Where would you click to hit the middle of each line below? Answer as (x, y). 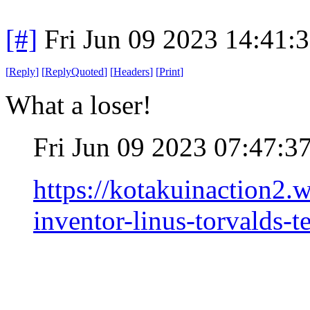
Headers (131, 71)
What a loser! (79, 104)
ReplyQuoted (74, 71)
